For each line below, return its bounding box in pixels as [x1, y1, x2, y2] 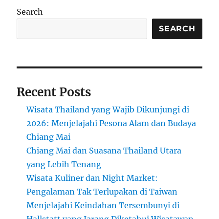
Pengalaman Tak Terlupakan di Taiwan [26, 186, 178, 197]
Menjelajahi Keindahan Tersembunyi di [26, 200, 180, 210]
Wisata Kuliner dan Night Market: [26, 173, 158, 183]
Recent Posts [17, 84, 91, 100]
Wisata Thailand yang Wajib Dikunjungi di [26, 104, 190, 114]
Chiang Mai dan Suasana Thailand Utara [26, 145, 182, 155]
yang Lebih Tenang [26, 159, 102, 169]
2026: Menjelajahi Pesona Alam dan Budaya [26, 118, 197, 128]
